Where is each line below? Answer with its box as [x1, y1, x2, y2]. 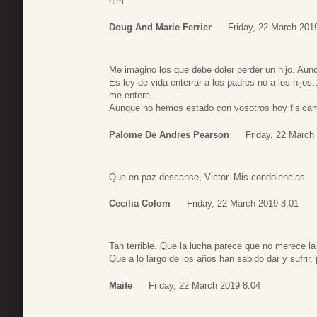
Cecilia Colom [109, 198, 171, 209]
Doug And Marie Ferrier [109, 22, 212, 33]
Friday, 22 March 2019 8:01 [187, 198, 299, 209]
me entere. [109, 90, 153, 101]
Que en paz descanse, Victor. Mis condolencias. [109, 171, 308, 183]
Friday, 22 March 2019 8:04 [149, 279, 260, 291]
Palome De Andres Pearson [109, 129, 229, 140]
